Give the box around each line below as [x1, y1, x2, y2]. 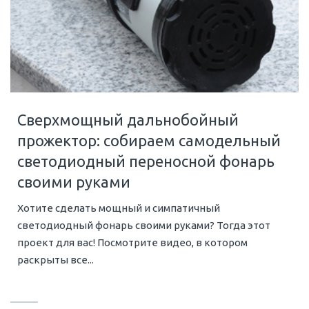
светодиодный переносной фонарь [17, 152, 275, 170]
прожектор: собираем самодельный [17, 132, 281, 150]
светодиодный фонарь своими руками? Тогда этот [17, 219, 270, 232]
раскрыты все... [17, 254, 94, 266]
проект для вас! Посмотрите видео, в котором [17, 237, 248, 249]
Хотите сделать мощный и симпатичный [17, 202, 220, 215]
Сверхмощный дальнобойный [17, 111, 239, 129]
